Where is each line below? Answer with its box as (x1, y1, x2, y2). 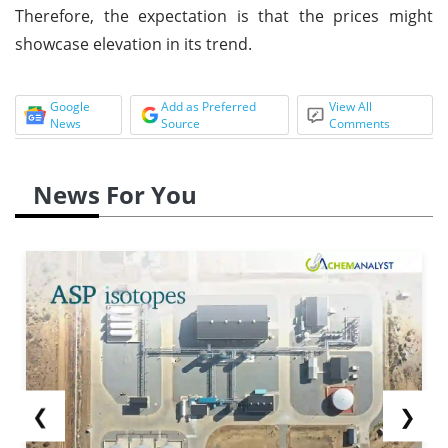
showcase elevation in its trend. (15, 32, 252, 55)
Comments (329, 114, 391, 132)
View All (329, 97, 373, 115)
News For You (33, 177, 197, 211)
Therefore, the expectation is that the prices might (15, 4, 433, 27)
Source (160, 114, 200, 132)
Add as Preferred (160, 97, 256, 115)
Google (50, 97, 90, 115)
